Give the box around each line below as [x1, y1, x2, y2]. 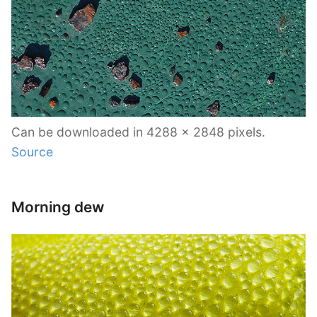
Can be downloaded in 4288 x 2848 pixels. [11, 124, 265, 139]
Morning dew [11, 197, 104, 216]
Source [11, 144, 53, 159]
